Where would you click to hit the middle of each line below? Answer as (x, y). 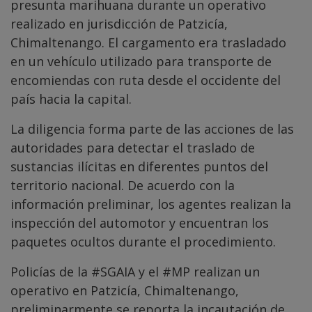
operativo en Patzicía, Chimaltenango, (125, 291)
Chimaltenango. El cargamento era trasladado (148, 43)
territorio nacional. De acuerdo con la (123, 186)
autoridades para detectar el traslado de (133, 148)
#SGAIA (113, 272)
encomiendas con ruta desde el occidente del (146, 80)
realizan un (225, 272)
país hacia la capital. (71, 99)
